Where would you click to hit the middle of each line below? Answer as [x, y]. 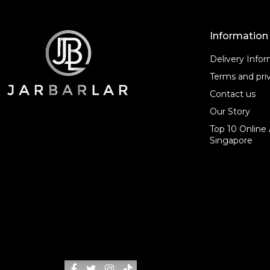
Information [239, 36]
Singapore [231, 141]
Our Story [230, 112]
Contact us [233, 94]
